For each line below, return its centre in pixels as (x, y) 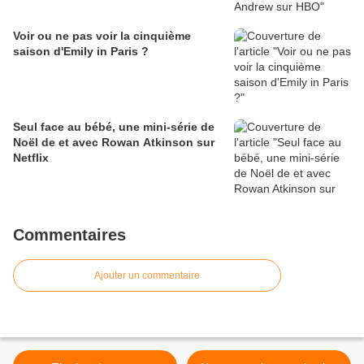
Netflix (31, 158)
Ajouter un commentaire (147, 276)
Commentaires (69, 235)
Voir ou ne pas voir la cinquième (102, 36)
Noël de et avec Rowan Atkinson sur (114, 143)
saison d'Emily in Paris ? (81, 52)
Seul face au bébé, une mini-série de (114, 127)
